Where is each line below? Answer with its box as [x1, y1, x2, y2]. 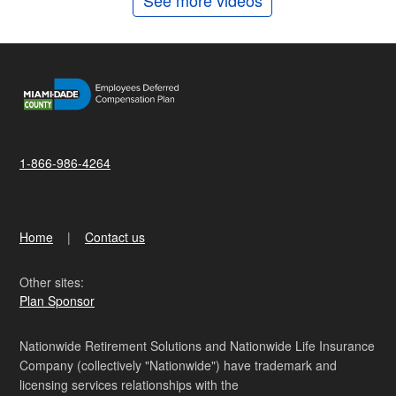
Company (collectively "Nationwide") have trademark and [19, 356, 337, 375]
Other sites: [19, 273, 84, 292]
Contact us [85, 228, 145, 247]
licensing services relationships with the [19, 376, 239, 394]
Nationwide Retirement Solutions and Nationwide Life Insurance [19, 337, 375, 355]
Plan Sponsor [19, 292, 95, 310]
